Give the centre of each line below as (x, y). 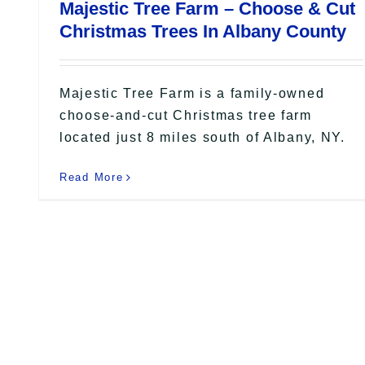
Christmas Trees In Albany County (203, 31)
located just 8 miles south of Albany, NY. (202, 137)
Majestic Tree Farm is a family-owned (192, 93)
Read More (92, 177)
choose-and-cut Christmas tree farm (186, 115)
